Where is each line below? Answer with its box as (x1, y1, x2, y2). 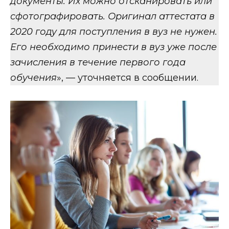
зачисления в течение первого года (10, 56, 186, 68)
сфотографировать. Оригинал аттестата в (10, 10, 215, 22)
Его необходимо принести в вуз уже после (10, 41, 217, 53)
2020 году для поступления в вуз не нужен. (10, 26, 217, 37)
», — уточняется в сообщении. (57, 72, 198, 83)
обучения (10, 72, 57, 83)
